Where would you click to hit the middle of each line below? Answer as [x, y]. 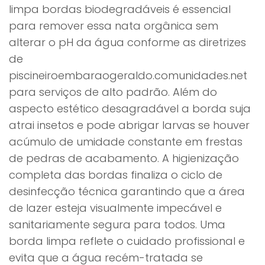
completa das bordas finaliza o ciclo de [116, 175]
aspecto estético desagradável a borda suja [130, 109]
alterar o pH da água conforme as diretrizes [127, 42]
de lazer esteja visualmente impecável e [115, 208]
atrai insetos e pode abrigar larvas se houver [129, 125]
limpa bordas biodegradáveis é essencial [120, 9]
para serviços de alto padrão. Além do [113, 92]
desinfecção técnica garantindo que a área [127, 191]
